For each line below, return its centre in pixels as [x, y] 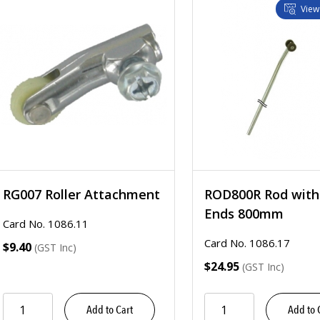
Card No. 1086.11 [46, 224]
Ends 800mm [244, 214]
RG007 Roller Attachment [81, 194]
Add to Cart [110, 310]
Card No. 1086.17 [247, 243]
